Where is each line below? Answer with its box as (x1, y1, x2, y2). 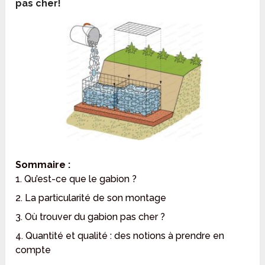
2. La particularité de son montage (15, 192, 167, 203)
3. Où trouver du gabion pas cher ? (15, 211, 166, 222)
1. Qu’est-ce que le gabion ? (15, 173, 137, 185)
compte (15, 244, 51, 256)
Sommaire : (15, 159, 71, 170)
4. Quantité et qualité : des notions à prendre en (15, 230, 225, 241)
